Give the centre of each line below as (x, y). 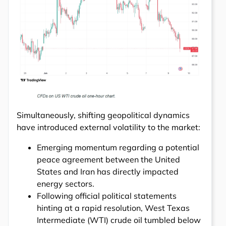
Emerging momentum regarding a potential (118, 147)
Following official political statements (107, 196)
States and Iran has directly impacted (108, 172)
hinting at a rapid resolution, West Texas (113, 208)
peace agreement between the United (108, 159)
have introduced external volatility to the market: (108, 127)
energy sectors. (66, 184)
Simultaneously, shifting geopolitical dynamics (103, 115)
